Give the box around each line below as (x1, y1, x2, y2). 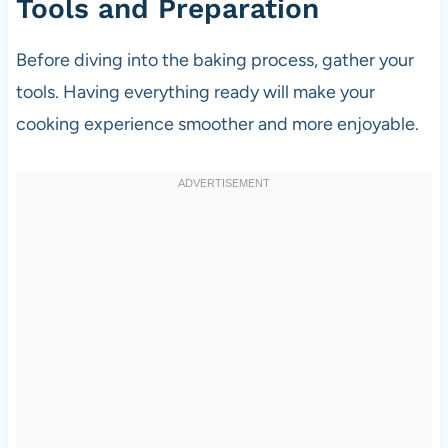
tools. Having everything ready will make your (15, 80, 375, 103)
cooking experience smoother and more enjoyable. (15, 112, 419, 135)
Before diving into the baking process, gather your (15, 48, 414, 71)
